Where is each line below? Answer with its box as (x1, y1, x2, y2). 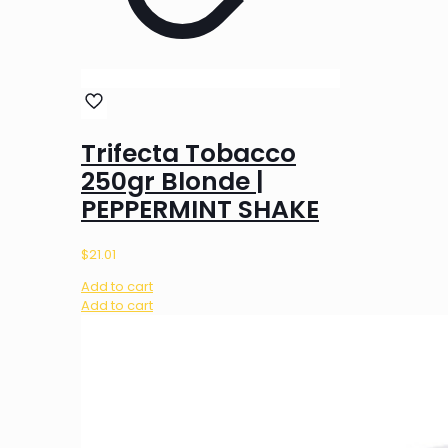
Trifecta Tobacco (81, 136, 296, 172)
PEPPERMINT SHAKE (81, 192, 319, 228)
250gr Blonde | (81, 164, 264, 200)
